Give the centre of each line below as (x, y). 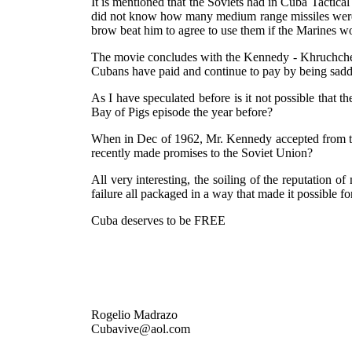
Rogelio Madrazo (134, 315)
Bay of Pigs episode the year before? (181, 112)
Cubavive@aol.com (140, 329)
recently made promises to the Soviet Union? (202, 153)
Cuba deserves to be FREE (158, 220)
